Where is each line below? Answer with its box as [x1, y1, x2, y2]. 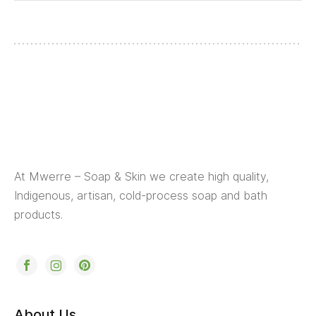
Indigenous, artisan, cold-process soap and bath [14, 189, 267, 202]
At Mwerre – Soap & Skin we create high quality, [14, 170, 269, 183]
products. [14, 208, 63, 221]
